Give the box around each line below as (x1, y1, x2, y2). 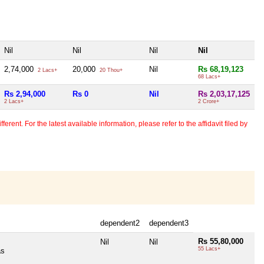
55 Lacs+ (198, 245, 220, 252)
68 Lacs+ (198, 74, 220, 80)
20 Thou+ (98, 67, 123, 74)
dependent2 (100, 218, 140, 227)
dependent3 (149, 218, 189, 227)
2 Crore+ (198, 98, 219, 105)
